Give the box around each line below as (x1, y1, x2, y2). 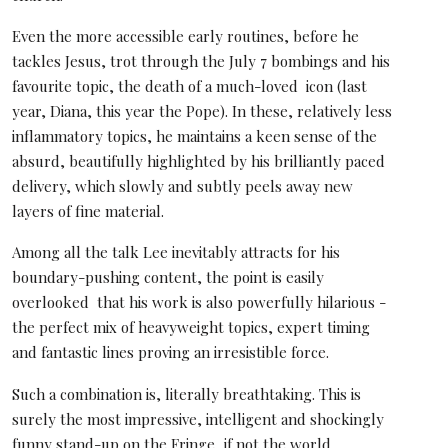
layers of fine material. (12, 201, 165, 222)
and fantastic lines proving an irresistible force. (12, 342, 330, 363)
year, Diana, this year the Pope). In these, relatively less (12, 101, 393, 122)
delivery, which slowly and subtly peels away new (12, 176, 354, 197)
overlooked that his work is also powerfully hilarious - (12, 292, 391, 313)
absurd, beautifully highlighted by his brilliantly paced (12, 151, 386, 172)
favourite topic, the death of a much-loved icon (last (12, 76, 368, 97)
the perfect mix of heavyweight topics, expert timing (12, 317, 371, 338)
